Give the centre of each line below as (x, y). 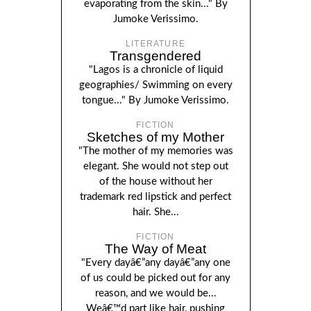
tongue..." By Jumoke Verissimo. (155, 101)
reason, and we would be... (155, 294)
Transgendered (155, 56)
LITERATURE (155, 44)
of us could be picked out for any (155, 278)
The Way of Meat (155, 249)
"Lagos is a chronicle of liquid (155, 70)
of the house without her (155, 182)
